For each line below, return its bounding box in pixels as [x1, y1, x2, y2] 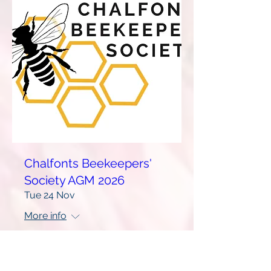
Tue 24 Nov [24, 189, 75, 201]
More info [24, 210, 67, 221]
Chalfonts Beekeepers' [24, 156, 152, 171]
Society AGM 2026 [24, 173, 125, 188]
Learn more [71, 249, 123, 260]
